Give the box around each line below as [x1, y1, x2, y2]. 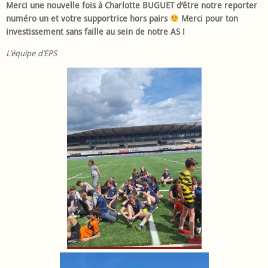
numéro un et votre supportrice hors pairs [6, 13, 170, 25]
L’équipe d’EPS [6, 47, 57, 59]
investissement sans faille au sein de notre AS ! [6, 26, 185, 38]
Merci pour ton [179, 13, 239, 25]
